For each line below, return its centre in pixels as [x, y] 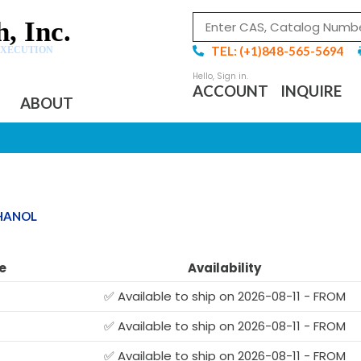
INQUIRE [311, 91]
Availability [224, 268]
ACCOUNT [230, 91]
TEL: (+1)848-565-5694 [277, 51]
